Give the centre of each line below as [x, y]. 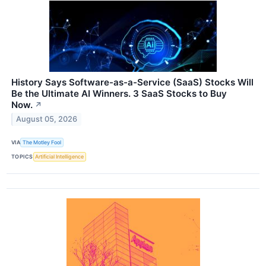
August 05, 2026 [47, 119]
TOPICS [22, 157]
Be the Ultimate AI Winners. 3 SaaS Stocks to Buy [119, 93]
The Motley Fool [42, 142]
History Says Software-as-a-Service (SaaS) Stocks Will [132, 82]
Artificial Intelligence [60, 157]
